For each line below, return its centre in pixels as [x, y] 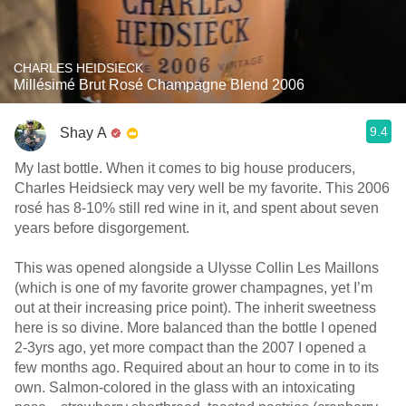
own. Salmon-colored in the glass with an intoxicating [185, 387]
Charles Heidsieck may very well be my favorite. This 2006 [202, 188]
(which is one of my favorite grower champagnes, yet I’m [193, 288]
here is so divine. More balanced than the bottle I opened [196, 328]
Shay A [83, 132]
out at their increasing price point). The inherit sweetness [195, 308]
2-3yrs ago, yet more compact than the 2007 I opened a [190, 348]
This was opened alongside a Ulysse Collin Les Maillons [197, 268]
